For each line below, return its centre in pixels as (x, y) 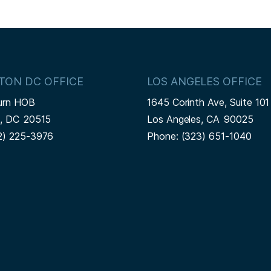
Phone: (164, 136)
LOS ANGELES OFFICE (204, 82)
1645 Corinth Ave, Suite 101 (208, 103)
